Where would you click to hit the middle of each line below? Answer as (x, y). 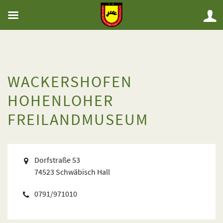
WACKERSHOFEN (70, 82)
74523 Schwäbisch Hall (72, 172)
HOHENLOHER (60, 101)
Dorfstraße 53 (57, 160)
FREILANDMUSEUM (78, 119)
